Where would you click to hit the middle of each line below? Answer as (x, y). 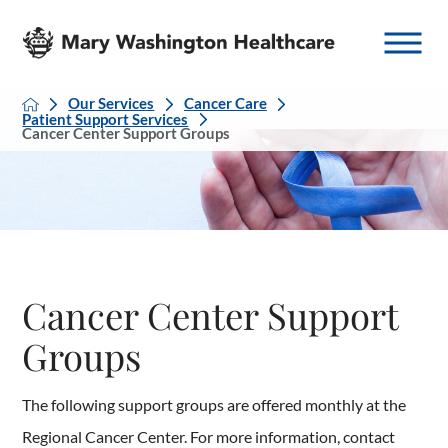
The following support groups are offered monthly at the (214, 404)
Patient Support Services (105, 119)
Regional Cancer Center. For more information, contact (209, 436)
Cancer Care (225, 104)
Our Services (111, 104)
